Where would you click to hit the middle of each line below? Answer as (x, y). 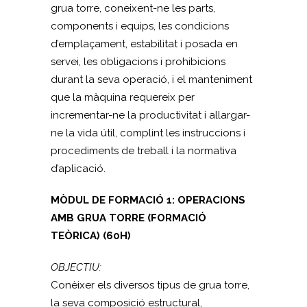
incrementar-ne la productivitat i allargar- (150, 115)
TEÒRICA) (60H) (91, 236)
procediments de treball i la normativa (144, 151)
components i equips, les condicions (140, 26)
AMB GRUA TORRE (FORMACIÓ (128, 218)
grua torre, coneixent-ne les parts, (133, 8)
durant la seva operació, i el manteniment (151, 79)
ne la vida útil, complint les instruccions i (148, 133)
